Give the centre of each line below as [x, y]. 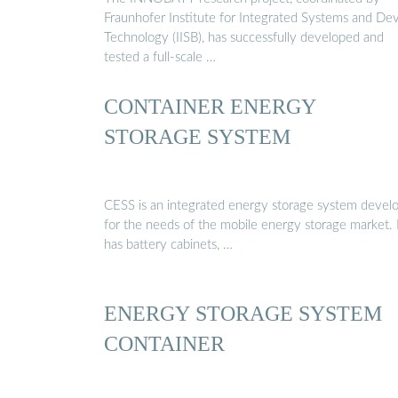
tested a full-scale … [160, 57]
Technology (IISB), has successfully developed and [244, 37]
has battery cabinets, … [168, 244]
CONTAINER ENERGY [210, 107]
